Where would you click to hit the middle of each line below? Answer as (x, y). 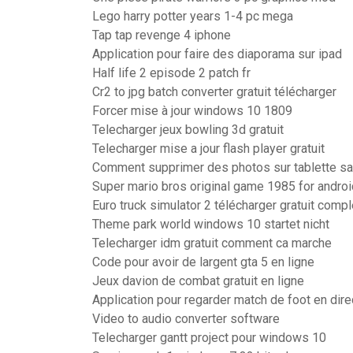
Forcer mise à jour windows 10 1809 (192, 111)
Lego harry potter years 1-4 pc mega (193, 16)
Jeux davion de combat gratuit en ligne (198, 281)
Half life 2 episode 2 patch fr (171, 73)
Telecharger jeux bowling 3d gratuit (188, 130)
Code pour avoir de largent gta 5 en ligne (203, 262)
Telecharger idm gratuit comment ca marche (212, 243)
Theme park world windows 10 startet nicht (211, 224)
